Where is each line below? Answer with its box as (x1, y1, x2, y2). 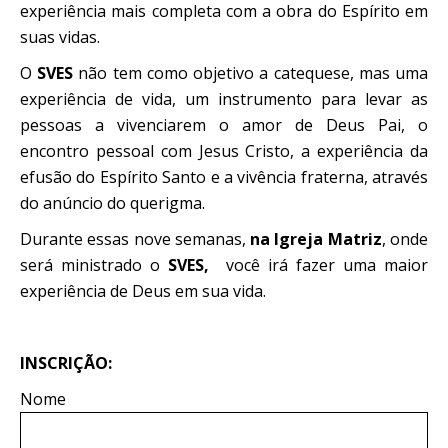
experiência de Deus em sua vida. (20, 280, 266, 302)
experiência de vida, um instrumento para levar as (20, 88, 428, 110)
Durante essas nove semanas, (20, 228, 251, 250)
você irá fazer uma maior (217, 254, 429, 276)
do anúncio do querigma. (20, 192, 205, 214)
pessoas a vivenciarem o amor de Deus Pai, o (20, 114, 428, 136)
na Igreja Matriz (250, 228, 382, 250)
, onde (381, 228, 429, 250)
